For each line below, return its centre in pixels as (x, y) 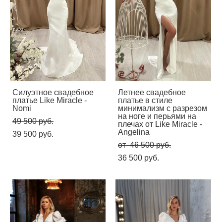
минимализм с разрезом (163, 108)
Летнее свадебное (152, 92)
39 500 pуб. (33, 134)
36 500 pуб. (139, 158)
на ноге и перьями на (157, 116)
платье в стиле (145, 100)
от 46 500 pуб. (144, 145)
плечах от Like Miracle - (160, 124)
